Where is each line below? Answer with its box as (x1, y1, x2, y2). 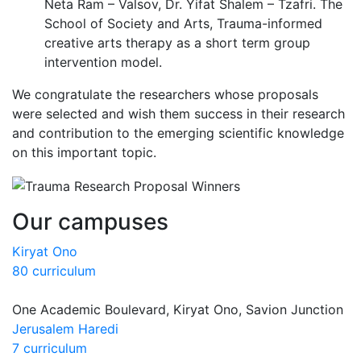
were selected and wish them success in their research (12, 106, 345, 122)
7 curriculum (12, 339, 87, 356)
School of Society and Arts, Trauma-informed (44, 15, 322, 31)
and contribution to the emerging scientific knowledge (12, 125, 344, 141)
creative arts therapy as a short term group (44, 35, 310, 51)
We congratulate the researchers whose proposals (12, 86, 318, 102)
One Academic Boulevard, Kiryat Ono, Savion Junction (12, 301, 343, 317)
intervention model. (44, 54, 162, 70)
